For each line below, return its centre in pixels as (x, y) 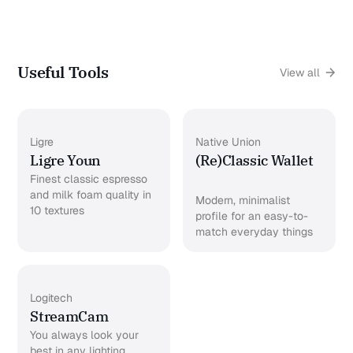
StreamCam (71, 317)
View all (299, 73)
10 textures (58, 211)
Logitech (52, 298)
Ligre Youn (67, 161)
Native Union (228, 142)
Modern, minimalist (243, 201)
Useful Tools (63, 72)
